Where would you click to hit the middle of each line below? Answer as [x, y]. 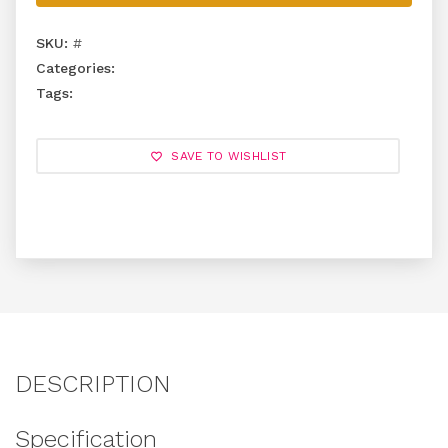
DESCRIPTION [93, 384]
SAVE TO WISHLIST [224, 156]
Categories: [75, 68]
